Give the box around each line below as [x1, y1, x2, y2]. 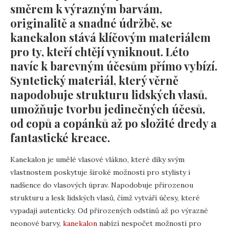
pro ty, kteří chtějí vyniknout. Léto [10, 43, 189, 59]
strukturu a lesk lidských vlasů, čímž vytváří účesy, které [10, 193, 200, 202]
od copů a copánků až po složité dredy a [10, 115, 217, 131]
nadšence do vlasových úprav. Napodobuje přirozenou [10, 180, 193, 190]
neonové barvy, [10, 218, 63, 228]
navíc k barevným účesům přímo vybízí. [10, 58, 217, 74]
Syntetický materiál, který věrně [10, 72, 178, 88]
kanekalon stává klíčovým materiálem [10, 29, 211, 45]
